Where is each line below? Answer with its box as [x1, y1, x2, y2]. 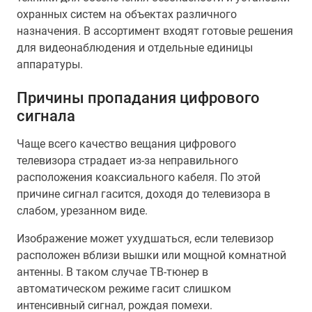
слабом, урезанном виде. [17, 204, 148, 217]
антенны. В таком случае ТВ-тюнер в [17, 265, 208, 279]
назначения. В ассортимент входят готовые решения [17, 24, 293, 38]
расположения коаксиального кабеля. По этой [17, 171, 260, 184]
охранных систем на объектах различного [17, 8, 237, 21]
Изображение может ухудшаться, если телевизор [17, 232, 274, 245]
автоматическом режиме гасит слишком [17, 282, 231, 295]
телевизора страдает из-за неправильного [17, 154, 238, 167]
